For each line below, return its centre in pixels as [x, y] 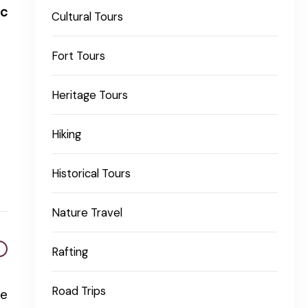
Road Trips [79, 291]
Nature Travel [87, 213]
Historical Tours [91, 174]
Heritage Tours [90, 96]
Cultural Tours [88, 17]
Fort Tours [79, 56]
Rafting [70, 252]
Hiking [67, 135]
